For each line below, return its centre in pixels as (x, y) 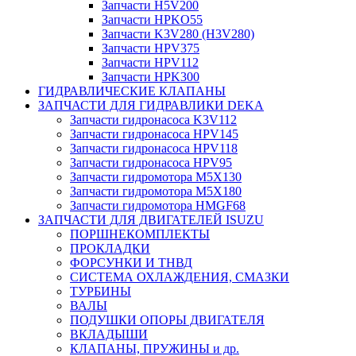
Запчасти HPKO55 (152, 19)
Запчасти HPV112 (150, 62)
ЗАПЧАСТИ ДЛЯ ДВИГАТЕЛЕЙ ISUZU (151, 219)
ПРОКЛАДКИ (110, 248)
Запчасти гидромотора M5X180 (156, 191)
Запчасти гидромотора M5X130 (156, 176)
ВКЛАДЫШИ (109, 334)
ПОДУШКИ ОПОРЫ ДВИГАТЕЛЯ (167, 319)
